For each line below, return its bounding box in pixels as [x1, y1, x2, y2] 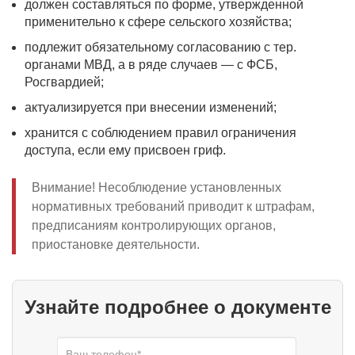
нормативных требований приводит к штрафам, [32, 200, 315, 213]
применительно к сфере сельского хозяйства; [25, 15, 292, 29]
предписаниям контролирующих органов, [32, 219, 276, 232]
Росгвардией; [25, 75, 104, 89]
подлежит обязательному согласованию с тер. [25, 40, 296, 54]
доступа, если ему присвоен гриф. [25, 143, 226, 157]
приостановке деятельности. [32, 238, 200, 251]
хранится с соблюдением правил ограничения [25, 126, 296, 139]
